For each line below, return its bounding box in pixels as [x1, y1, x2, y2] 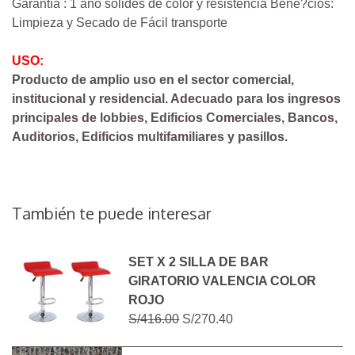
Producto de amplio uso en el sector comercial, [12, 73, 294, 87]
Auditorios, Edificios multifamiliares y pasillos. [12, 130, 288, 144]
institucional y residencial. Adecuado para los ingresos [12, 92, 341, 106]
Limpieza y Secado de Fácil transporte [12, 16, 227, 30]
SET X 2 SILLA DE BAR [128, 255, 269, 269]
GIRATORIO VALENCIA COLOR [128, 274, 317, 288]
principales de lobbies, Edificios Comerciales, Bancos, [12, 111, 338, 125]
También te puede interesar [12, 203, 212, 224]
